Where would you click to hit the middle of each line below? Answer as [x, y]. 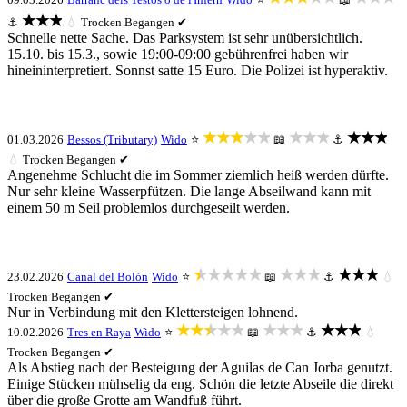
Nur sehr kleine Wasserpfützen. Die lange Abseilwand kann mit [189, 191]
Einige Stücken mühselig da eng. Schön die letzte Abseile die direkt [200, 384]
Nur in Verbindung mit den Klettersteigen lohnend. [153, 312]
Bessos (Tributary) [112, 139]
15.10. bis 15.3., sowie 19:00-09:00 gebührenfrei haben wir [178, 54]
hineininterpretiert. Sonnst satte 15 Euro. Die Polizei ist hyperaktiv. [198, 70]
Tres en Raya [99, 332]
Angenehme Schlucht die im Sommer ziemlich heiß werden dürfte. [198, 175]
